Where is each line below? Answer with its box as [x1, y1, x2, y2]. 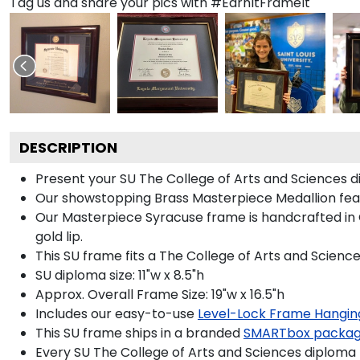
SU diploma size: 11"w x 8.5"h [35, 265, 204, 284]
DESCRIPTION [19, 137, 117, 157]
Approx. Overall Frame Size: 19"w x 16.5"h [35, 284, 284, 304]
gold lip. [35, 227, 83, 246]
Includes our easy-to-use [35, 304, 194, 323]
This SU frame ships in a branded [35, 323, 240, 342]
